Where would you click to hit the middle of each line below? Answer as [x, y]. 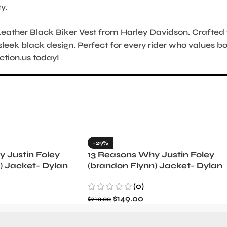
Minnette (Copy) [123, 176]
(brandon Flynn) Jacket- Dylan [155, 165]
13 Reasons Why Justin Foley [151, 154]
